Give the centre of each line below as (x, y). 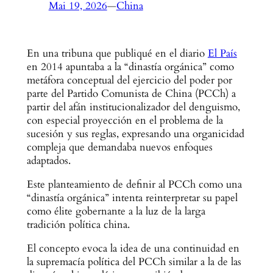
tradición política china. (78, 224)
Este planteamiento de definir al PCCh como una (134, 184)
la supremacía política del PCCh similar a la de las (134, 261)
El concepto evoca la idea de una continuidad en (133, 248)
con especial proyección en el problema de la (125, 121)
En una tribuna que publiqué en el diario (117, 54)
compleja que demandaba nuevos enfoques (119, 147)
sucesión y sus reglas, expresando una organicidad (135, 134)
